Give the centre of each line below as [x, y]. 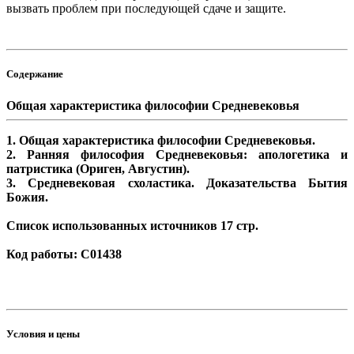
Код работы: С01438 [64, 254]
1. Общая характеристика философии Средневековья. [161, 140]
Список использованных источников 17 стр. [132, 225]
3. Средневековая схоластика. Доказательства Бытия [177, 183]
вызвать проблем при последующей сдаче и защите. [146, 9]
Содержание [35, 74]
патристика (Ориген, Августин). [98, 168]
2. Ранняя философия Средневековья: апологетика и [177, 154]
